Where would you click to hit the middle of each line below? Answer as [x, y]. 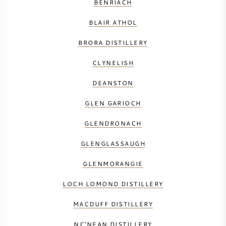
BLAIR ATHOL [113, 22]
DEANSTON [113, 83]
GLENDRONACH [113, 123]
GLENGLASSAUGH [113, 144]
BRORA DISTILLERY [113, 43]
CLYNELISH [113, 63]
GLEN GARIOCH [113, 103]
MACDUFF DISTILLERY [113, 204]
